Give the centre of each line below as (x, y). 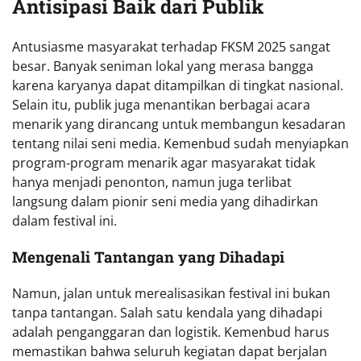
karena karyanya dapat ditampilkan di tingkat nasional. (178, 86)
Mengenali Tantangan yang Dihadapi (148, 256)
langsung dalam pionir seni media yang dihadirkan (165, 202)
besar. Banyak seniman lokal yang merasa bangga (163, 66)
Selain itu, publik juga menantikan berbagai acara (161, 105)
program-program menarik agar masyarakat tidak (164, 163)
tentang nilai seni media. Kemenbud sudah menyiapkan (180, 144)
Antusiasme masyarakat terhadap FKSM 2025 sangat (171, 47)
